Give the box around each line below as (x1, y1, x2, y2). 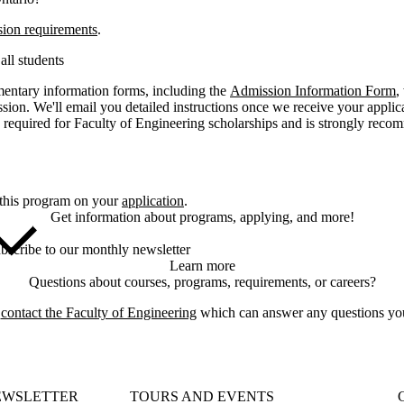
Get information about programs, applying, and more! (50, 209, 354, 225)
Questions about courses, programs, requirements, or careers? (28, 274, 376, 290)
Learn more (169, 258, 235, 274)
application (122, 193, 184, 209)
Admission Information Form (230, 83, 396, 99)
